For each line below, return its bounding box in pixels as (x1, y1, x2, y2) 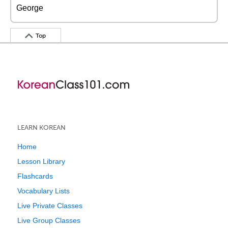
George (16, 4, 43, 12)
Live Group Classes (17, 216, 80, 224)
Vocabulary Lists (17, 187, 70, 195)
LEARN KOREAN (17, 124, 66, 131)
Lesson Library (17, 157, 65, 165)
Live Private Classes (17, 202, 82, 210)
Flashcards (17, 172, 53, 180)
